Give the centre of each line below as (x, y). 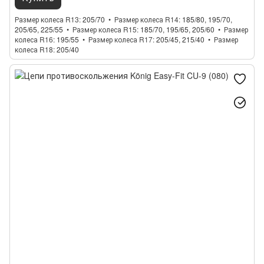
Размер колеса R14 (146, 19)
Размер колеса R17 (121, 39)
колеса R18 (34, 49)
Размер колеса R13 (47, 19)
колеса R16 (34, 39)
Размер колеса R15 (105, 29)
